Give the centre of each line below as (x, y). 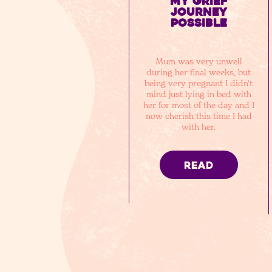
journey (199, 12)
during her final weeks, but (199, 72)
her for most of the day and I (199, 105)
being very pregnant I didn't (199, 83)
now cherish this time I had (199, 116)
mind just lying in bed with (199, 94)
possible (199, 23)
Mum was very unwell (199, 61)
